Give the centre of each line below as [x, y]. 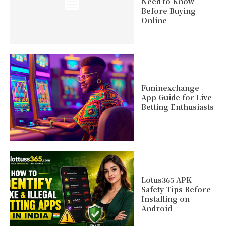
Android [156, 209]
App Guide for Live [176, 98]
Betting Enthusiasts [177, 107]
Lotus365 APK [166, 180]
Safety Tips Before [176, 189]
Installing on [165, 199]
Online [154, 20]
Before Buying [168, 11]
